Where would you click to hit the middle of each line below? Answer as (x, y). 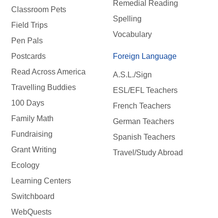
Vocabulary (132, 34)
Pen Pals (27, 40)
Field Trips (29, 25)
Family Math (32, 118)
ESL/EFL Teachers (145, 91)
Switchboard (33, 196)
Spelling (127, 18)
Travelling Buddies (44, 87)
